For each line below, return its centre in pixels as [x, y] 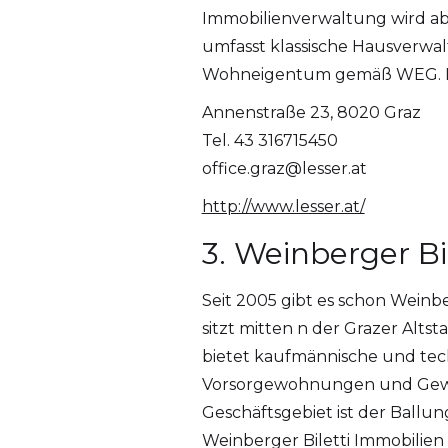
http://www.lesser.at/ [283, 207]
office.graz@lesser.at [284, 169]
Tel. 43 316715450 [269, 141]
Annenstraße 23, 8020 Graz [311, 113]
